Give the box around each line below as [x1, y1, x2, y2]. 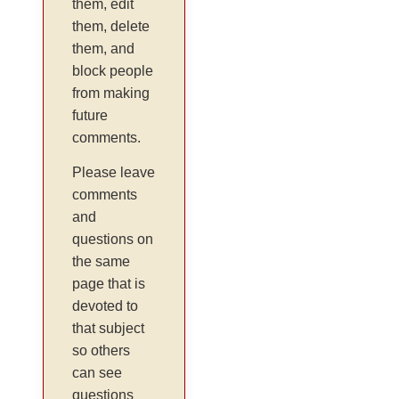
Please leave [72, 164, 156, 180]
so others [72, 342, 131, 358]
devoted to [72, 297, 139, 313]
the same [72, 253, 131, 269]
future [72, 107, 109, 123]
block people [72, 62, 154, 78]
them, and [72, 40, 135, 56]
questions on [72, 231, 154, 247]
